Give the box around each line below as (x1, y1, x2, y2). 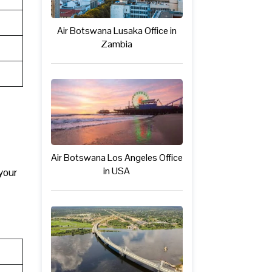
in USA (103, 165, 131, 178)
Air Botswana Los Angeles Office (50, 151, 183, 165)
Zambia (101, 38, 133, 51)
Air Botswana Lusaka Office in (56, 24, 177, 38)
